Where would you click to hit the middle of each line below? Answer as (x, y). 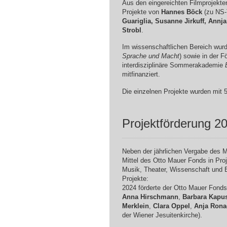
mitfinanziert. (141, 74)
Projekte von (141, 12)
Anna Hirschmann (150, 197)
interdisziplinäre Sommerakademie (173, 65)
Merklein (135, 206)
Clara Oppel (171, 206)
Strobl (131, 30)
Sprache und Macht (150, 56)
